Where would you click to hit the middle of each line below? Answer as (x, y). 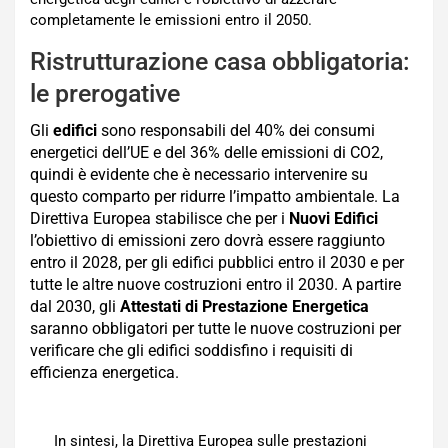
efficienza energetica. (104, 372)
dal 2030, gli (75, 306)
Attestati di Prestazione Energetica (244, 306)
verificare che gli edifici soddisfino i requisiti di (191, 350)
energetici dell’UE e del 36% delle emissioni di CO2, (206, 152)
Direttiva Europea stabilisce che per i (157, 218)
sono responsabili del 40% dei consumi (236, 130)
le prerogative (105, 93)
